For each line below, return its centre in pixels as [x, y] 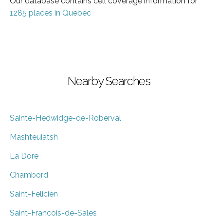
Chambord [29, 175]
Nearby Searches [109, 81]
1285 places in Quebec [50, 13]
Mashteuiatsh [34, 137]
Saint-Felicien [34, 194]
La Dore [24, 156]
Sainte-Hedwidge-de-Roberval [65, 118]
